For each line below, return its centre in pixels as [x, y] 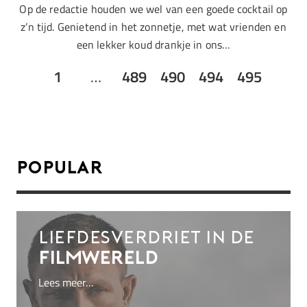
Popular [60, 169]
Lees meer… [66, 282]
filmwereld [98, 259]
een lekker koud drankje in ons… [153, 44]
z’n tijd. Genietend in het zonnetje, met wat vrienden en [153, 26]
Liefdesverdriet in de [147, 238]
